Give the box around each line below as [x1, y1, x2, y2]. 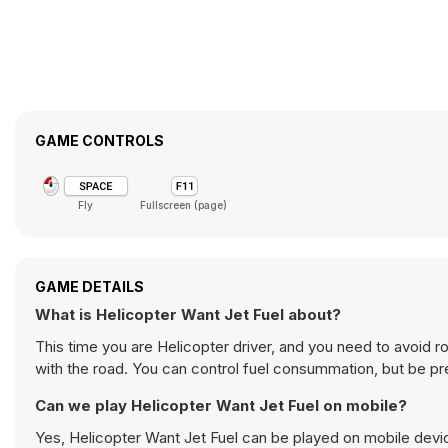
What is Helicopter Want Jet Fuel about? [35, 305, 341, 324]
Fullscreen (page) [140, 199, 227, 211]
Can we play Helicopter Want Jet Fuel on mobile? [35, 396, 407, 415]
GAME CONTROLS [35, 132, 164, 149]
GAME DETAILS [35, 278, 144, 295]
